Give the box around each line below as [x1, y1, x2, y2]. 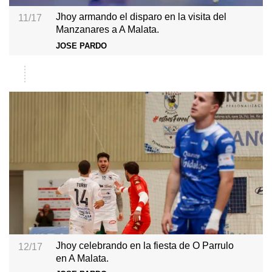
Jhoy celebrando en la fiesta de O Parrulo [56, 239, 234, 251]
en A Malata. [56, 252, 109, 263]
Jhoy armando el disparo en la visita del [56, 11, 227, 22]
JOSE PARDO [56, 41, 107, 50]
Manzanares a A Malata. [56, 24, 160, 35]
